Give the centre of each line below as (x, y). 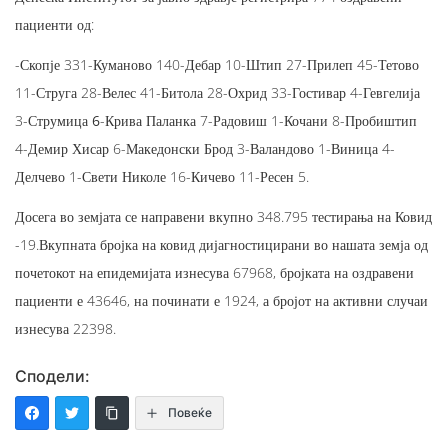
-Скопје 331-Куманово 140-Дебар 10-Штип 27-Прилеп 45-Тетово (217, 64)
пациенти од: (54, 24)
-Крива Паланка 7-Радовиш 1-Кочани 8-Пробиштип (258, 120)
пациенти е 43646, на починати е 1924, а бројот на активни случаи (221, 300)
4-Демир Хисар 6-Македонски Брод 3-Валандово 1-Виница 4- (205, 148)
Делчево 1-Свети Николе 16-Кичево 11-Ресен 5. (162, 176)
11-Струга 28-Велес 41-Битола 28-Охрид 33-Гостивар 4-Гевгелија (217, 92)
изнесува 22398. (65, 328)
